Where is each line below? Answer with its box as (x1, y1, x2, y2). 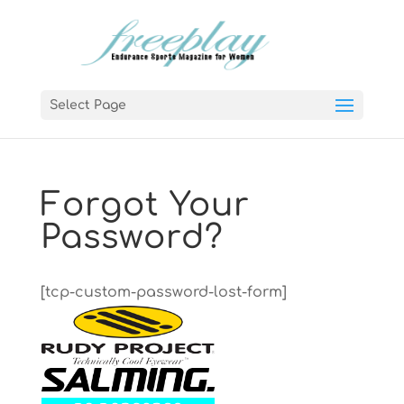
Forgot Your (40, 187, 250, 223)
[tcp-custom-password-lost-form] (40, 284, 287, 300)
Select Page (49, 98, 126, 112)
